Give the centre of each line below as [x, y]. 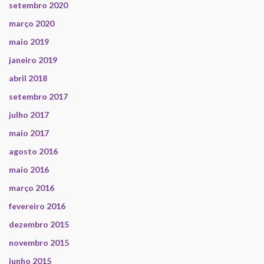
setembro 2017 [38, 97]
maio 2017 [29, 133]
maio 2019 [29, 42]
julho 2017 [29, 115]
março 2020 [32, 24]
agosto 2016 [33, 151]
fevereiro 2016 [37, 206]
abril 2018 [28, 78]
